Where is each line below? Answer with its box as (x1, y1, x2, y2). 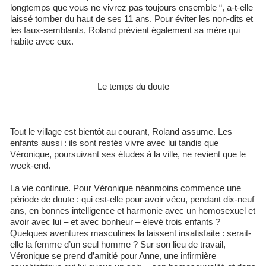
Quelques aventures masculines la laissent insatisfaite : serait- (10, 228, 251, 238)
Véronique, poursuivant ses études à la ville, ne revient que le (10, 149, 246, 159)
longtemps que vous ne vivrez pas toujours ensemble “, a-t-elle (10, 2, 253, 12)
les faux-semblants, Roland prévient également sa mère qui (10, 25, 240, 35)
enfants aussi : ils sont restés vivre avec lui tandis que (10, 138, 218, 148)
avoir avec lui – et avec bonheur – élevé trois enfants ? (10, 217, 220, 227)
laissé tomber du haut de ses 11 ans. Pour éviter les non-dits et (10, 14, 253, 24)
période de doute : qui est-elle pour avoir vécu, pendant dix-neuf (10, 194, 254, 204)
